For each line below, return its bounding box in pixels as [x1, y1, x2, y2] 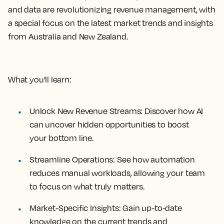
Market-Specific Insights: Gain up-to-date [29, 203, 182, 213]
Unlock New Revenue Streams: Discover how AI [29, 106, 203, 116]
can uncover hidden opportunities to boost [29, 119, 189, 129]
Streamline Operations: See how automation [29, 154, 195, 164]
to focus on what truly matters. [29, 181, 144, 191]
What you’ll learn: [8, 74, 71, 84]
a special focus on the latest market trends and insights [8, 18, 213, 28]
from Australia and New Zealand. [8, 31, 128, 41]
